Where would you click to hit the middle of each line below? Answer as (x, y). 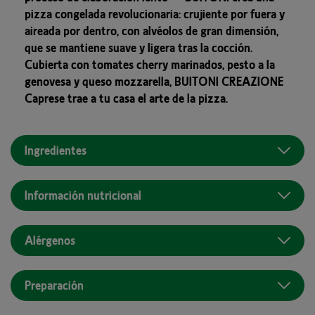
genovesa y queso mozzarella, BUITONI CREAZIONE (154, 81)
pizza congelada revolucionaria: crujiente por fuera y (155, 14)
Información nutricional (83, 195)
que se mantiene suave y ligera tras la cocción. (139, 47)
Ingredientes (56, 150)
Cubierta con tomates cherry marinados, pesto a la (150, 64)
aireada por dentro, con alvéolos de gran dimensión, (152, 31)
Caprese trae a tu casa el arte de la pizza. (126, 98)
